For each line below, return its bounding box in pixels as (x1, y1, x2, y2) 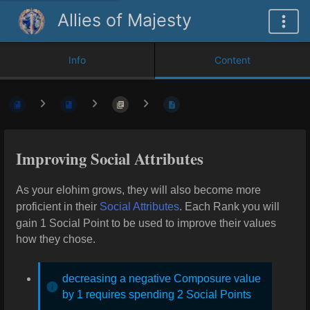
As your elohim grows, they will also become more (16, 183, 261, 196)
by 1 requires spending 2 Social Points (62, 288, 251, 300)
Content (215, 54, 250, 66)
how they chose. (16, 232, 95, 245)
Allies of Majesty (57, 10, 192, 30)
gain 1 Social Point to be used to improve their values (16, 217, 276, 229)
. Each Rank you (179, 200, 260, 212)
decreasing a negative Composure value (62, 272, 261, 284)
